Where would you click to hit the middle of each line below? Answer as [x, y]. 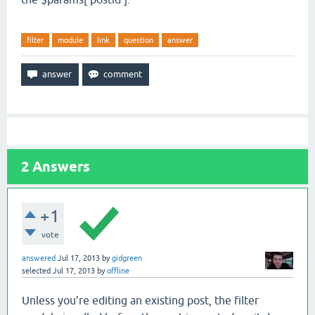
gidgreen [127, 258]
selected [36, 271]
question [139, 40]
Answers [59, 167]
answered [39, 258]
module [70, 40]
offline [118, 271]
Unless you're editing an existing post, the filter [140, 300]
